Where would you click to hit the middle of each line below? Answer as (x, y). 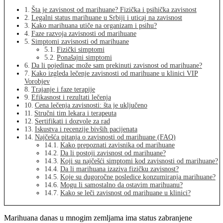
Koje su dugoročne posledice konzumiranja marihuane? (138, 177)
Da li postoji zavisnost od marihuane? (113, 153)
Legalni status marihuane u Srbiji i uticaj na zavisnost (107, 17)
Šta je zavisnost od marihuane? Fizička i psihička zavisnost (114, 9)
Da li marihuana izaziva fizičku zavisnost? (119, 169)
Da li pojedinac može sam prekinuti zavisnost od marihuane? (116, 65)
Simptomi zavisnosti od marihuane (80, 41)
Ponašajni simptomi (84, 57)
